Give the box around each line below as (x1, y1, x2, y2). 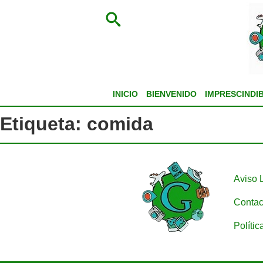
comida (87, 113, 153, 135)
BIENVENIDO (146, 89, 197, 99)
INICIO (112, 89, 138, 99)
